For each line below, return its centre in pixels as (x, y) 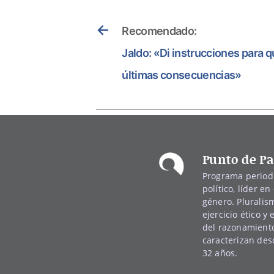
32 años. (220, 253)
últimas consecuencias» (182, 75)
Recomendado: (159, 31)
